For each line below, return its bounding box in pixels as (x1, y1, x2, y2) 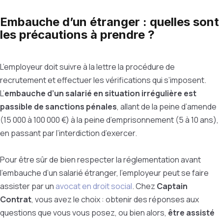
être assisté (168, 207, 215, 218)
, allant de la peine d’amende (117, 101, 217, 112)
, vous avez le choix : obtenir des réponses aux (31, 194, 199, 205)
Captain (157, 181, 188, 192)
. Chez (132, 181, 157, 192)
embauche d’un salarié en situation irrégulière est (4, 88, 196, 99)
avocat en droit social (55, 181, 132, 192)
